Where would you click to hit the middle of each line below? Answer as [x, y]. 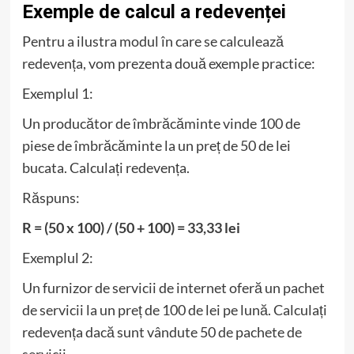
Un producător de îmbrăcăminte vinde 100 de [161, 123]
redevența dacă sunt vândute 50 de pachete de [162, 331]
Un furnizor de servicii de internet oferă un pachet [173, 287]
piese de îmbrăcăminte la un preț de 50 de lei [156, 145]
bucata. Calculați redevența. [105, 167]
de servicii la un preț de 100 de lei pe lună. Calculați [174, 309]
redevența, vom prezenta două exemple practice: [168, 63]
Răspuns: [51, 197]
